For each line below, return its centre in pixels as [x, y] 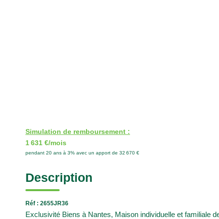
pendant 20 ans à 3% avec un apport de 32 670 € [82, 153]
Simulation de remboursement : [78, 131]
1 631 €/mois [46, 143]
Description [59, 177]
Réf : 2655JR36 [47, 203]
